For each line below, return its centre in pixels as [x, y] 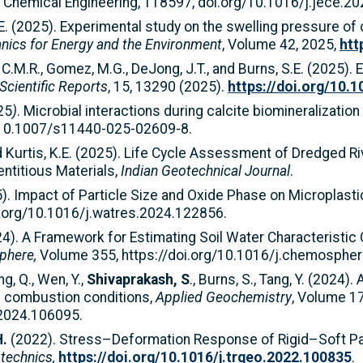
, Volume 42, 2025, [281, 44]
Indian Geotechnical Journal [205, 171]
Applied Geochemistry [224, 297]
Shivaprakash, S [138, 279]
